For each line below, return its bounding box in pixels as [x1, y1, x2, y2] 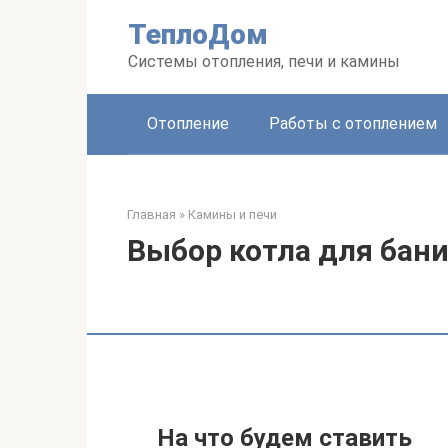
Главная [127, 207, 176, 222]
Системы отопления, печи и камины [128, 52, 400, 71]
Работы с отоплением [269, 114, 437, 133]
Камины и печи [188, 207, 277, 222]
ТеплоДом [128, 18, 268, 51]
